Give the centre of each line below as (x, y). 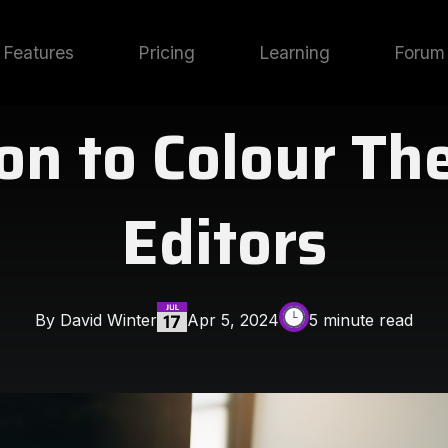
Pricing (166, 52)
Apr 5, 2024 (233, 319)
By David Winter (96, 319)
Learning (294, 52)
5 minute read (361, 319)
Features (38, 52)
